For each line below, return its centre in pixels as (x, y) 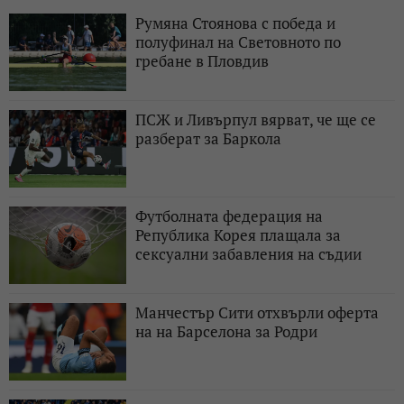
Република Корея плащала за (238, 235)
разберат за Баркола (208, 139)
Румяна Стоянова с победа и (235, 23)
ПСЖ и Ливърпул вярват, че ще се (256, 120)
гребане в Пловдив (202, 61)
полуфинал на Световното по (238, 42)
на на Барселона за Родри (226, 332)
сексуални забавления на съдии (248, 254)
